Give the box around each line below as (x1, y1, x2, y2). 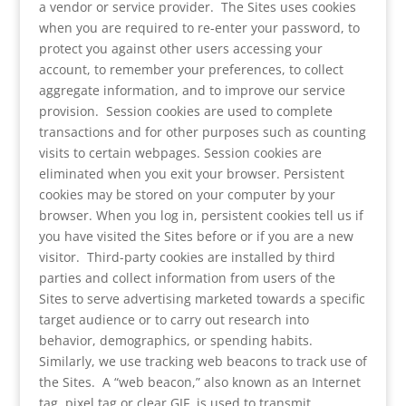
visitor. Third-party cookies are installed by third (38, 248, 335, 266)
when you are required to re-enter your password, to (38, 19, 360, 36)
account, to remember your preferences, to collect (38, 61, 343, 78)
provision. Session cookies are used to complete (38, 102, 333, 120)
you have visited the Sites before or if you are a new (38, 227, 353, 245)
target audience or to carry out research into (38, 311, 309, 328)
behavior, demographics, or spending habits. (38, 332, 313, 349)
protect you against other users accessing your (38, 40, 323, 57)
